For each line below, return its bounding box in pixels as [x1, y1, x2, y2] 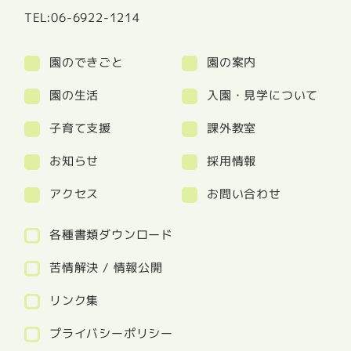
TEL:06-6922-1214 [24, 9, 141, 26]
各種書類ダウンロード [49, 226, 174, 243]
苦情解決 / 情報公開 [49, 259, 164, 276]
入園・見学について [206, 86, 318, 103]
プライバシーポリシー [49, 324, 174, 342]
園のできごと [49, 53, 125, 71]
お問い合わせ [206, 185, 281, 202]
